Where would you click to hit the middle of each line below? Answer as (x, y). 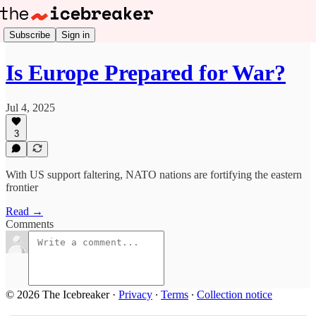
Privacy (135, 294)
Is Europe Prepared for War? (146, 73)
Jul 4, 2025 (30, 107)
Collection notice (235, 294)
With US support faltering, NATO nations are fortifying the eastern (154, 175)
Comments (30, 224)
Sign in (75, 35)
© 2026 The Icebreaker (57, 294)
